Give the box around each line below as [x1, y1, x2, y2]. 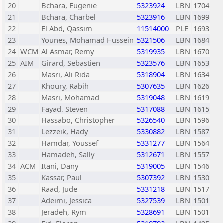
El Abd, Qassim [41, 23, 92, 33]
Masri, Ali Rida [41, 69, 90, 79]
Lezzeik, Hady [41, 126, 88, 136]
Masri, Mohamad [41, 92, 99, 102]
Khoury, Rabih [41, 81, 89, 91]
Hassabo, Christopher [41, 115, 115, 125]
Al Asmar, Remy [41, 46, 94, 56]
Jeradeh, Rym [41, 207, 86, 217]
